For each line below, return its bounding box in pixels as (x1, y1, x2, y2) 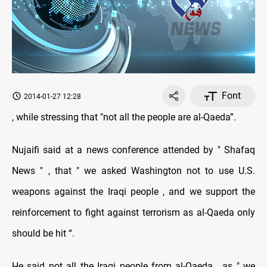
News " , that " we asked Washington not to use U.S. (12, 165, 255, 177)
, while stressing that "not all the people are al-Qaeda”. (12, 111, 236, 123)
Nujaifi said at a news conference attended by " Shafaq (12, 144, 255, 156)
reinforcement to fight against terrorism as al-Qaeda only (12, 207, 255, 219)
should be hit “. (12, 228, 74, 240)
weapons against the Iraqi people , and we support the (12, 186, 255, 198)
